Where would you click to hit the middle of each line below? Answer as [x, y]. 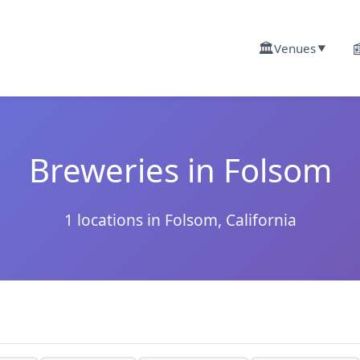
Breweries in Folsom [180, 170]
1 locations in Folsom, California [180, 220]
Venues [295, 48]
